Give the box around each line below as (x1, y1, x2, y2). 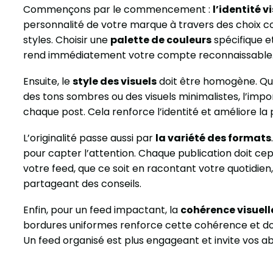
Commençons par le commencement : (23, 2, 213, 16)
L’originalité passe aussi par (23, 130, 155, 145)
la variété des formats (155, 130, 271, 145)
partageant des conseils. (23, 176, 141, 191)
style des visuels (73, 74, 157, 88)
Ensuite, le (23, 74, 73, 88)
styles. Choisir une (23, 32, 110, 47)
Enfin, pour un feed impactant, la (23, 202, 180, 217)
